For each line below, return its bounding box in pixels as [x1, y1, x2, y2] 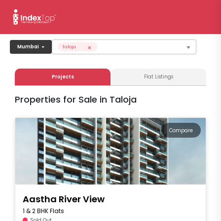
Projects [51, 73, 74, 81]
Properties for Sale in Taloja [15, 93, 137, 106]
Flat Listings [144, 73, 173, 81]
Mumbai [17, 43, 39, 50]
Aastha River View [23, 192, 105, 205]
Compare [169, 126, 193, 134]
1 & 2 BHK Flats [23, 206, 64, 215]
